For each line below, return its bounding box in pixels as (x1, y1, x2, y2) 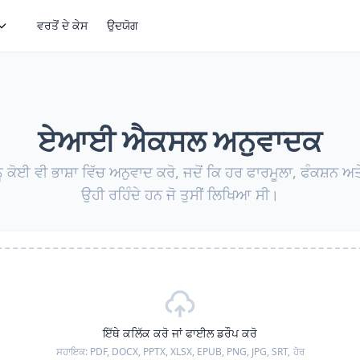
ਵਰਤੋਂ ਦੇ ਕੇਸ (37, 18, 88, 33)
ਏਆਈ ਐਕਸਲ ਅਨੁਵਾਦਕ (38, 121, 322, 161)
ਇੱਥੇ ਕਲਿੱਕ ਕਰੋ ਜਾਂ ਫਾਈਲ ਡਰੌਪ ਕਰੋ (103, 325, 257, 341)
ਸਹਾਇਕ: (55, 345, 90, 358)
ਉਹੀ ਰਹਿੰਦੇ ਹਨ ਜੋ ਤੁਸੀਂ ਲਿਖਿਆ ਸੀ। (81, 185, 279, 204)
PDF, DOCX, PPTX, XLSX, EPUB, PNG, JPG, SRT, (89, 345, 290, 358)
